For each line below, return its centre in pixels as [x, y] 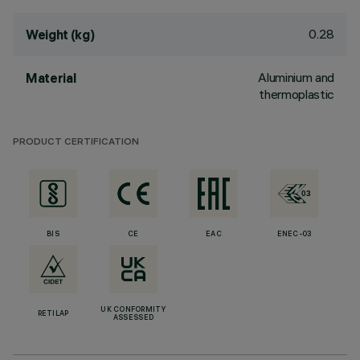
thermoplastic [297, 94]
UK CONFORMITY [133, 310]
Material [51, 78]
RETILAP [53, 314]
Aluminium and [296, 77]
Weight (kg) [60, 35]
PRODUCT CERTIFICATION [76, 143]
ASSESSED [133, 318]
